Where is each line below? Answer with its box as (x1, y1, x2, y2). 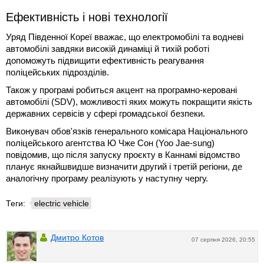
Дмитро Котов (51, 232, 104, 242)
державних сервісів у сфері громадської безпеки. (6, 108, 205, 118)
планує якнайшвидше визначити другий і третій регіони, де (6, 161, 242, 171)
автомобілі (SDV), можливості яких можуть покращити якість (6, 96, 252, 107)
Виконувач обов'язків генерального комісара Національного (6, 126, 247, 136)
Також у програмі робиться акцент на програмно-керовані (6, 84, 237, 95)
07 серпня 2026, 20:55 (192, 236, 255, 243)
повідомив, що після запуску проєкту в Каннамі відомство (6, 149, 240, 160)
